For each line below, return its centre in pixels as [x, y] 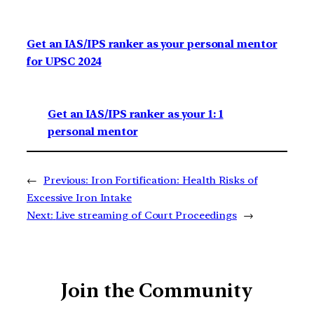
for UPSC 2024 [64, 62]
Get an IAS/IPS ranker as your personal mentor [152, 45]
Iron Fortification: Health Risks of [174, 180]
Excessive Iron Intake [79, 197]
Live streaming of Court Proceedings [146, 215]
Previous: [66, 180]
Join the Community [157, 290]
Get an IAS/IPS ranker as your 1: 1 [136, 114]
